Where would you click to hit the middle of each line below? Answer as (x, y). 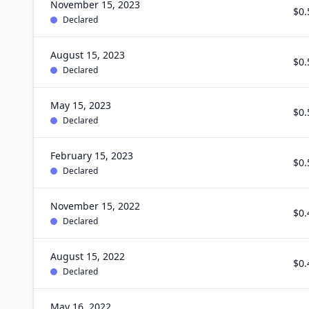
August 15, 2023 (88, 55)
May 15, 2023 (81, 105)
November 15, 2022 (95, 206)
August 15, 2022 (88, 256)
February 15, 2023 (92, 156)
